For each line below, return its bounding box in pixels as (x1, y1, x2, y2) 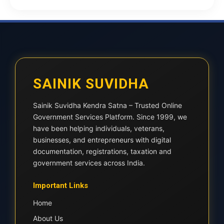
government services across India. (33, 158, 145, 167)
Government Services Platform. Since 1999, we (33, 112, 187, 121)
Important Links (33, 181, 88, 190)
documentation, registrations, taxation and (33, 147, 171, 155)
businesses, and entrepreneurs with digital (33, 135, 171, 144)
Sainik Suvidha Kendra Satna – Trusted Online (33, 101, 182, 109)
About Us (33, 214, 63, 222)
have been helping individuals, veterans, (33, 124, 164, 132)
